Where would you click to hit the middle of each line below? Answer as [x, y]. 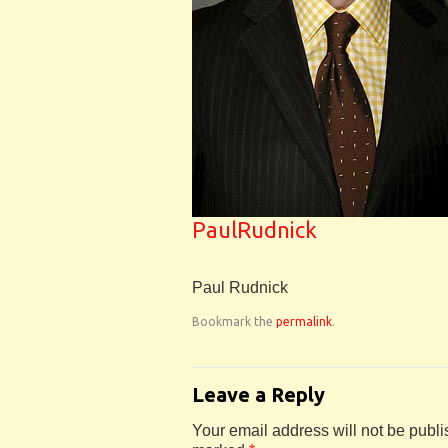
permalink [304, 321]
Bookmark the [234, 321]
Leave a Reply [258, 394]
